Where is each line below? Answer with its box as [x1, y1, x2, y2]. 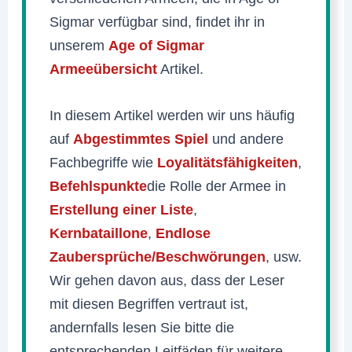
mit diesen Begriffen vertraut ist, [49, 295, 249, 313]
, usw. [266, 248, 302, 266]
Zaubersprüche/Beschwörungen [49, 248, 266, 266]
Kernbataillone [49, 225, 148, 242]
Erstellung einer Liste [49, 201, 194, 218]
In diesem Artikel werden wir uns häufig [49, 107, 295, 124]
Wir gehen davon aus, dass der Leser [49, 272, 285, 289]
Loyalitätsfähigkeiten [157, 154, 299, 171]
